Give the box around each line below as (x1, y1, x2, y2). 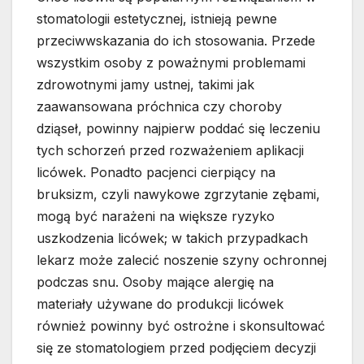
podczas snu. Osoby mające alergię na (37, 274, 274, 291)
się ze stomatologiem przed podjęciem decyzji (37, 340, 316, 357)
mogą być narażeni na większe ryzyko (37, 208, 275, 225)
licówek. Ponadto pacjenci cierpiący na (37, 164, 275, 181)
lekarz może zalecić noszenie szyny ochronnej (37, 252, 327, 269)
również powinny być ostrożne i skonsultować (37, 318, 325, 335)
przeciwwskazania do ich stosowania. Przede (37, 32, 315, 50)
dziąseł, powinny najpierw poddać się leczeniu (37, 120, 320, 137)
